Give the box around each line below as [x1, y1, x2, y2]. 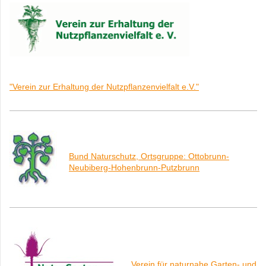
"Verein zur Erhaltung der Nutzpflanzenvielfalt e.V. [9, 81, 196, 91]
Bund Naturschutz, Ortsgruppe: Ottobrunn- [69, 151, 229, 161]
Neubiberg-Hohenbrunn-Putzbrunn [69, 162, 199, 172]
